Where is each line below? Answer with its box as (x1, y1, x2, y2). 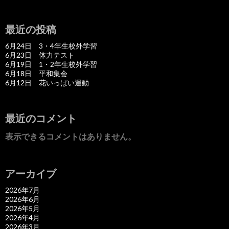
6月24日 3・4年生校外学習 (5, 41, 97, 50)
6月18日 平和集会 (5, 68, 67, 78)
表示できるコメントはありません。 (5, 131, 136, 141)
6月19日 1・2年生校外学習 (5, 59, 97, 68)
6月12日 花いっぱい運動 (5, 78, 89, 87)
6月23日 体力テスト (5, 50, 75, 59)
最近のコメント (5, 111, 77, 124)
